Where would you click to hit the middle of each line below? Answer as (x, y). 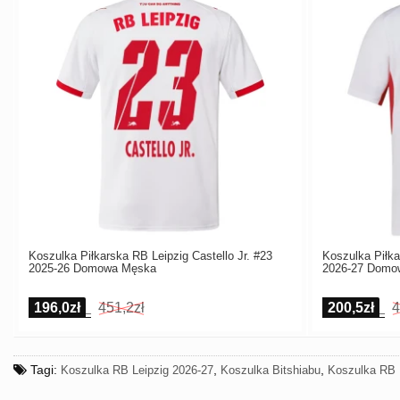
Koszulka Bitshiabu (271, 370)
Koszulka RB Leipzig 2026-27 (137, 370)
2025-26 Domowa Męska (92, 268)
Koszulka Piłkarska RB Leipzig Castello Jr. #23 (150, 256)
